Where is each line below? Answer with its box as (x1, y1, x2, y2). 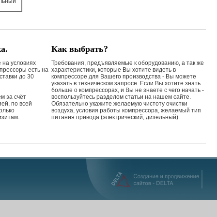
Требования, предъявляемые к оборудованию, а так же (51, 60, 204, 66)
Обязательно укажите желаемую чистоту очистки (51, 100, 187, 107)
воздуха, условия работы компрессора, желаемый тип (51, 107, 201, 114)
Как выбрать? (51, 44, 108, 54)
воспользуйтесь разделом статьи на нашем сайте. (51, 93, 191, 100)
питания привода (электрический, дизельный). (51, 114, 180, 121)
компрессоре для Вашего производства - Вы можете (51, 73, 196, 80)
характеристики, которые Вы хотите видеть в (51, 66, 176, 73)
